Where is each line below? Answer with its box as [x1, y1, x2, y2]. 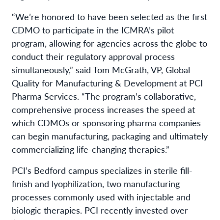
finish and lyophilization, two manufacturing [12, 177, 180, 190]
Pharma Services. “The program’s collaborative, [12, 89, 196, 102]
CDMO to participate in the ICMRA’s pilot [12, 23, 174, 36]
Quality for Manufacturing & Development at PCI [12, 76, 203, 89]
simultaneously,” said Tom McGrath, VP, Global [12, 63, 190, 76]
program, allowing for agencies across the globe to [12, 36, 207, 49]
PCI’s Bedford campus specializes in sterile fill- [12, 164, 192, 176]
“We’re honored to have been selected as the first [12, 10, 207, 23]
